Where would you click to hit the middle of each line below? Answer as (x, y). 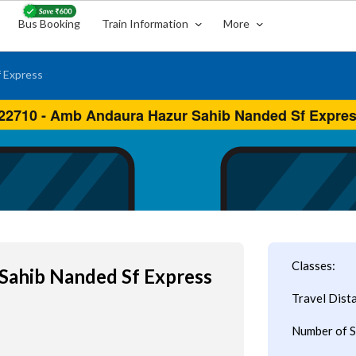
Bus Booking (50, 23)
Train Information (147, 23)
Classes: (313, 265)
